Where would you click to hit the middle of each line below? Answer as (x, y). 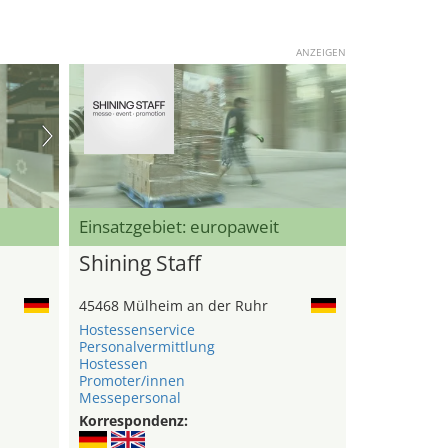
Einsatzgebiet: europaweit (178, 227)
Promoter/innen (131, 381)
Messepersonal (129, 398)
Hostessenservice (136, 330)
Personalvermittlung (146, 347)
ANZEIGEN (321, 52)
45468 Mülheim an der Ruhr (173, 306)
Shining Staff (139, 263)
